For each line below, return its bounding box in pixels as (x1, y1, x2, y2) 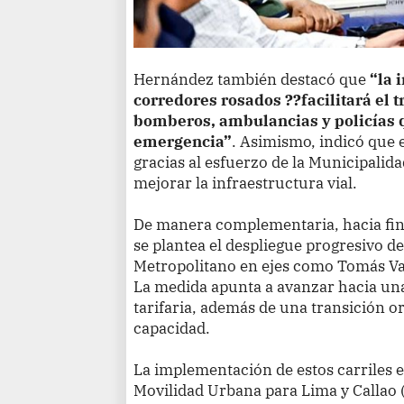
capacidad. (133, 317, 211, 338)
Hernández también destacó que (133, 68, 371, 89)
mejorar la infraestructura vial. (133, 171, 358, 193)
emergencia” (133, 130, 233, 151)
